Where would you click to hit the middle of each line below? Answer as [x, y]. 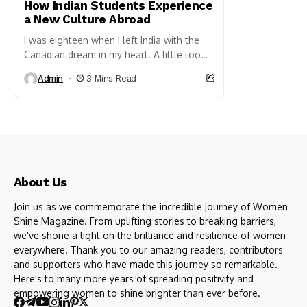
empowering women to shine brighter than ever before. [138, 293]
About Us [40, 182]
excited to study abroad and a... [94, 69]
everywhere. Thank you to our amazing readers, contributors [148, 249]
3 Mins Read [111, 79]
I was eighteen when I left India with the [112, 40]
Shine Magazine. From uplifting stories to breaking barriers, [145, 221]
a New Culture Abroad [87, 19]
